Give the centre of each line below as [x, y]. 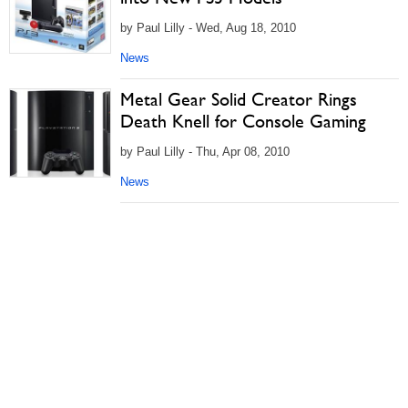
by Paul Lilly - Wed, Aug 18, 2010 [208, 28]
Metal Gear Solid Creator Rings [239, 99]
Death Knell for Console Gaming [243, 121]
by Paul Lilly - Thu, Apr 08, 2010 [205, 152]
